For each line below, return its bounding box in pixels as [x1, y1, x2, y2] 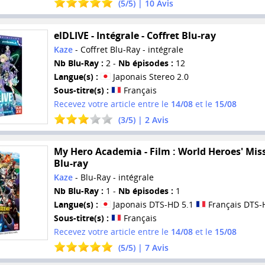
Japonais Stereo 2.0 [110, 70, 189, 82]
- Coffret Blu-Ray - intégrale [72, 43, 183, 55]
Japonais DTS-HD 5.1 [110, 199, 196, 211]
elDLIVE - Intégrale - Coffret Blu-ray [53, 28, 216, 42]
